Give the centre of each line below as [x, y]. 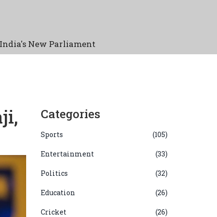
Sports [52, 134]
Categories [70, 114]
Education [58, 193]
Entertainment [67, 154]
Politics [54, 173]
